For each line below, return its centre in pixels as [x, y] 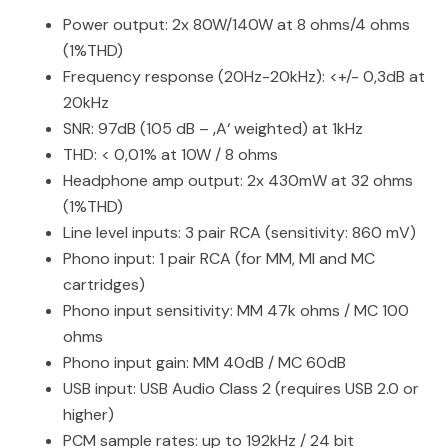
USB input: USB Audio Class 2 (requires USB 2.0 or [241, 388]
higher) [88, 414]
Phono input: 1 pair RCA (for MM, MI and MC [219, 258]
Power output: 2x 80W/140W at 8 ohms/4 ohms [236, 24]
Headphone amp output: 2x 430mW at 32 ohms [238, 180]
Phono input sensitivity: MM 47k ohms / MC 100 [236, 310]
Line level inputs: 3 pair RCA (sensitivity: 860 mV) [239, 232]
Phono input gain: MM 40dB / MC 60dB [204, 362]
